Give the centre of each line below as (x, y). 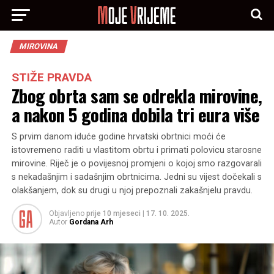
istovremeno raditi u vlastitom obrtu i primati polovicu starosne (136, 150)
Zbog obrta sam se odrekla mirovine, (137, 95)
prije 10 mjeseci (113, 213)
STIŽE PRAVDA (51, 77)
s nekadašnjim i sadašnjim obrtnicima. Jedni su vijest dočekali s (136, 177)
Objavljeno (66, 213)
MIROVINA (39, 46)
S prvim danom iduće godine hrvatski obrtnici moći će (118, 137)
